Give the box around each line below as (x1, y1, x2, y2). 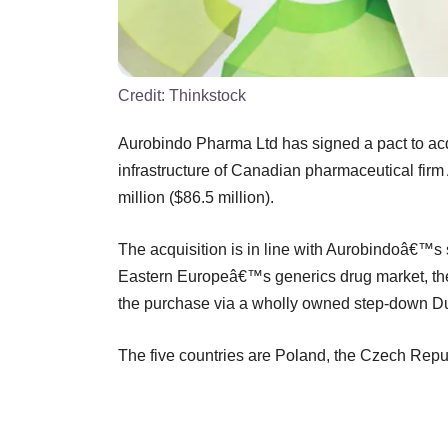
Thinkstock (169, 86, 246, 104)
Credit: (118, 86, 169, 104)
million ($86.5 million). (118, 188, 274, 206)
